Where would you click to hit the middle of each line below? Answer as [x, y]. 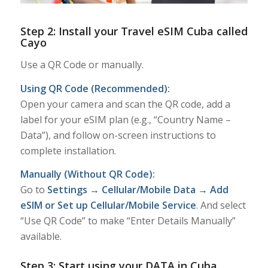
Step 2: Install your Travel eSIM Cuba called [134, 31]
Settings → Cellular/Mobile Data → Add [138, 190]
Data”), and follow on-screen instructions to [118, 135]
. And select [221, 205]
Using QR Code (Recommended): [95, 88]
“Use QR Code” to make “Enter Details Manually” [128, 221]
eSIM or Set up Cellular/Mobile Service [108, 205]
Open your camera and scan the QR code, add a [125, 104]
